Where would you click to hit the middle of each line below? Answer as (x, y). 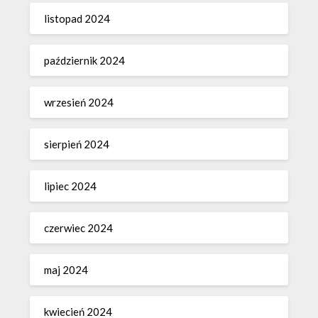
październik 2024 (85, 60)
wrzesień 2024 (79, 102)
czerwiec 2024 (79, 227)
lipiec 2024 (71, 186)
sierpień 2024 (77, 144)
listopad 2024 (77, 18)
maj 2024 (66, 269)
